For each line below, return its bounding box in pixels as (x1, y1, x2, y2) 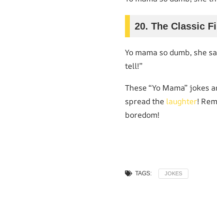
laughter (166, 95, 197, 107)
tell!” (125, 60, 142, 71)
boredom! (125, 109, 159, 120)
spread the (125, 95, 166, 107)
